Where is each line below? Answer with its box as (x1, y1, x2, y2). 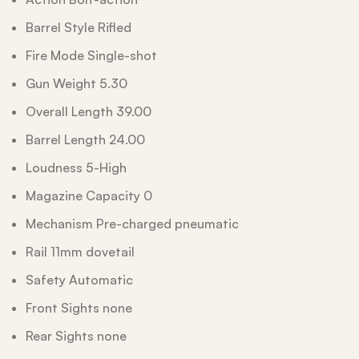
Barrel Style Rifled (26, 19, 131, 35)
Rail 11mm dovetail (26, 244, 135, 260)
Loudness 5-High (26, 159, 127, 175)
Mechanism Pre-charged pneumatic (26, 216, 239, 232)
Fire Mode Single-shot (26, 47, 157, 63)
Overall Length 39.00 (26, 103, 151, 119)
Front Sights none (26, 300, 132, 316)
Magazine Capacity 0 (26, 188, 152, 204)
